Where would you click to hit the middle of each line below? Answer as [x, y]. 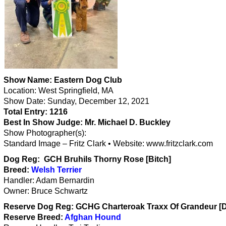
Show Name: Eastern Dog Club [63, 80]
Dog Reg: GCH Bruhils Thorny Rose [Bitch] [87, 159]
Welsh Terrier [56, 169]
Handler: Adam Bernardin [49, 180]
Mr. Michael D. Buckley [128, 122]
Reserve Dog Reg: [39, 206]
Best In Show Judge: [43, 122]
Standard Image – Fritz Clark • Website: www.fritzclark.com [108, 143]
